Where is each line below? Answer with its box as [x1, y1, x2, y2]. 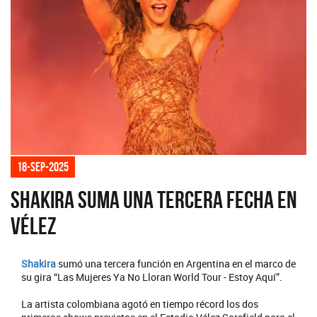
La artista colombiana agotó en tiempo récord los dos [21, 296, 258, 311]
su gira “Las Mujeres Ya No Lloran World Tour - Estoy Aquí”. [21, 270, 282, 284]
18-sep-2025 [17, 159, 69, 174]
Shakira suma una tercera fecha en [11, 186, 297, 213]
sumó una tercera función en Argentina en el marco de [56, 256, 296, 270]
